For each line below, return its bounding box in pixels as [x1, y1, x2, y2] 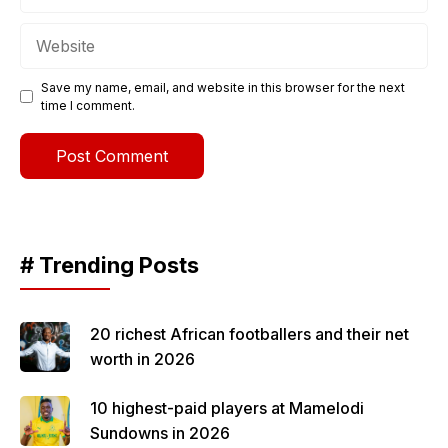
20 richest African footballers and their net [90, 323, 409, 344]
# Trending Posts [20, 251, 199, 278]
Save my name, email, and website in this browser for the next [41, 79, 405, 95]
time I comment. [41, 97, 135, 113]
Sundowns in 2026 [90, 422, 230, 443]
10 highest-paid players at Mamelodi [90, 397, 364, 418]
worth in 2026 [90, 348, 195, 369]
